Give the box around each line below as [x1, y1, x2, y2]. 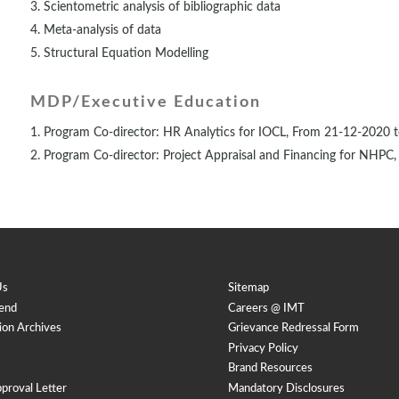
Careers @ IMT [228, 302, 305, 314]
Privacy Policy [228, 342, 299, 354]
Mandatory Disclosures [228, 382, 346, 395]
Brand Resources [228, 362, 313, 375]
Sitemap [228, 282, 270, 295]
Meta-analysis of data [44, 24, 162, 37]
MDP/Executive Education [30, 94, 262, 111]
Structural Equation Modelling [44, 47, 209, 61]
